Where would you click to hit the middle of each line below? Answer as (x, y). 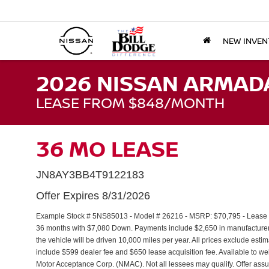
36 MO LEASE (107, 149)
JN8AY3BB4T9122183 (90, 175)
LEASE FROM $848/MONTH (130, 102)
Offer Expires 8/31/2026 (93, 196)
